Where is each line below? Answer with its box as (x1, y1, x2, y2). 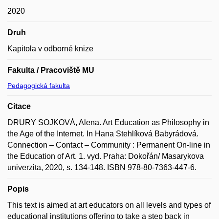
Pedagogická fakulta (7, 82, 70, 89)
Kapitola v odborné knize (7, 44, 93, 53)
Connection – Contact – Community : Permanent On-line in (7, 141, 210, 149)
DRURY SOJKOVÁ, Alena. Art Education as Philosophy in (7, 118, 209, 127)
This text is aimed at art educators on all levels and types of (7, 201, 211, 209)
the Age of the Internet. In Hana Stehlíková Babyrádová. (7, 130, 198, 138)
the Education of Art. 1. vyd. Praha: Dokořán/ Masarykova (7, 152, 204, 160)
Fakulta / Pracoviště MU (7, 66, 94, 74)
